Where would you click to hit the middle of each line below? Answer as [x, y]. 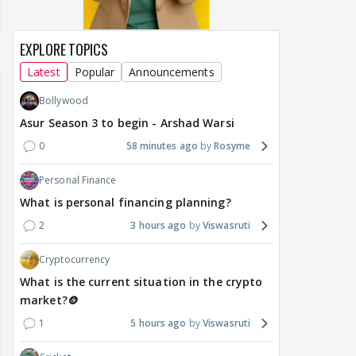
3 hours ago [159, 226]
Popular [95, 72]
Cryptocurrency [75, 260]
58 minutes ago [162, 146]
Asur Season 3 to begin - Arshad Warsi [127, 123]
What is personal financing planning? [126, 203]
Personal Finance [78, 180]
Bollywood [64, 101]
